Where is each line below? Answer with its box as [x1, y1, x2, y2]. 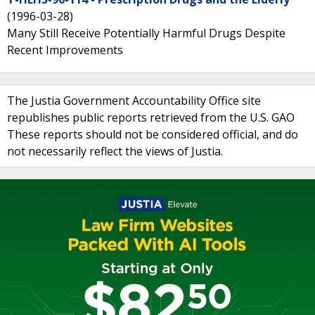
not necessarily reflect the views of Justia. [7, 143, 223, 159]
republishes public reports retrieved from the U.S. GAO [7, 110, 295, 125]
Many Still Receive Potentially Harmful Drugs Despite [7, 25, 285, 41]
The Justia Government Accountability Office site [7, 93, 261, 108]
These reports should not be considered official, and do [7, 127, 298, 142]
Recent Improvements [7, 42, 123, 58]
